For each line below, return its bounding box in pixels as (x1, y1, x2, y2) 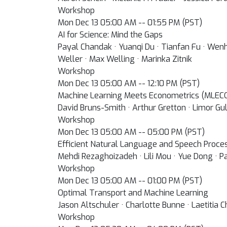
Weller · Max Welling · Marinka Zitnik (58, 54, 192, 64)
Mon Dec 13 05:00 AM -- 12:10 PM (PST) (58, 78, 200, 89)
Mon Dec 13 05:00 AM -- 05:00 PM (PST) (58, 127, 205, 137)
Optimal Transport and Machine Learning (58, 187, 208, 198)
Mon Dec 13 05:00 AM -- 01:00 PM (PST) (58, 175, 202, 186)
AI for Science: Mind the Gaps (58, 29, 163, 40)
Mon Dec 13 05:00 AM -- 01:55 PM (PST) (58, 17, 202, 28)
